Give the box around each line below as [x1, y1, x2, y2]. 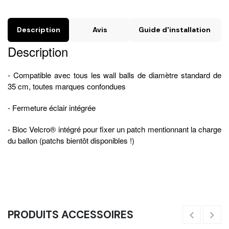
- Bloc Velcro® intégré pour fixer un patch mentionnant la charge [8, 123, 221, 134]
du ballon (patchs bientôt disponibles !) [8, 134, 134, 146]
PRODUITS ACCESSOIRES [8, 207, 133, 221]
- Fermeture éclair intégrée [8, 102, 96, 113]
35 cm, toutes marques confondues [8, 80, 126, 91]
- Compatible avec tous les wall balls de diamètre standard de [8, 69, 221, 80]
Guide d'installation [139, 25, 211, 35]
